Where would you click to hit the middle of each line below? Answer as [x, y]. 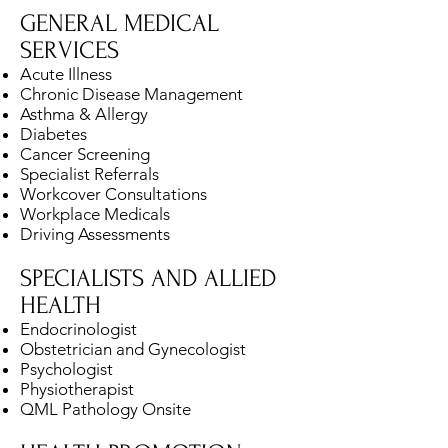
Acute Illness [66, 73]
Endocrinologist [78, 328]
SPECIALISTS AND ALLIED [148, 278]
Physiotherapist [77, 388]
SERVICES [69, 50]
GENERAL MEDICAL [119, 23]
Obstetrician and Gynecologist [133, 348]
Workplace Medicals [95, 213]
